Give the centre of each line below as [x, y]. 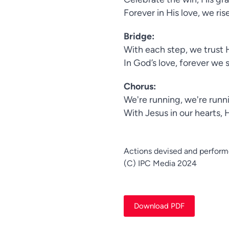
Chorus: [140, 86]
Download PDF [159, 206]
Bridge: [139, 36]
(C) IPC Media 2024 [160, 164]
